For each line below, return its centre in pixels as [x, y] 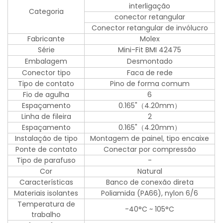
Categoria [46, 12]
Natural [150, 171]
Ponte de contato [46, 150]
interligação [150, 6]
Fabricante [46, 39]
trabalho [46, 215]
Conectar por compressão [150, 150]
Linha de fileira [46, 117]
